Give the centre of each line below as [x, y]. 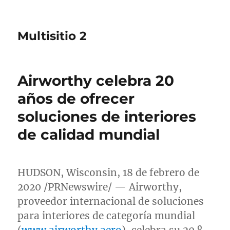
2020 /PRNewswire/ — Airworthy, [100, 187]
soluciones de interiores [107, 117]
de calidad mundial [89, 135]
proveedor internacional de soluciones [111, 201]
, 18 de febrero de [158, 172]
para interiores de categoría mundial [107, 216]
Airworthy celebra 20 [96, 81]
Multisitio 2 [52, 36]
